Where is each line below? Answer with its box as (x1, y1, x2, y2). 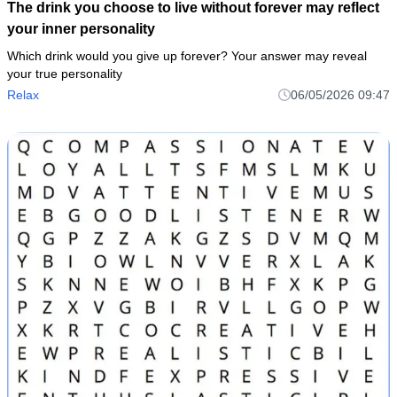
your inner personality (7, 21, 155, 37)
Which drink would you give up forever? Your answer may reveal (7, 49, 367, 64)
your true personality (7, 66, 122, 82)
